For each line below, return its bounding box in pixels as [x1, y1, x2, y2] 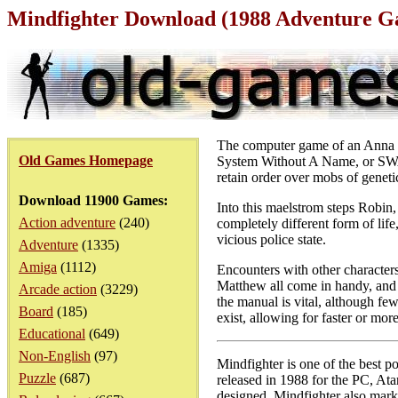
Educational [19, 326, 85, 341]
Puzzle [19, 370, 56, 386]
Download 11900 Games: [19, 193, 168, 208]
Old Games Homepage [19, 153, 153, 168]
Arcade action [19, 282, 97, 297]
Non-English [19, 348, 91, 363]
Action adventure [19, 215, 115, 230]
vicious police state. [217, 232, 326, 247]
